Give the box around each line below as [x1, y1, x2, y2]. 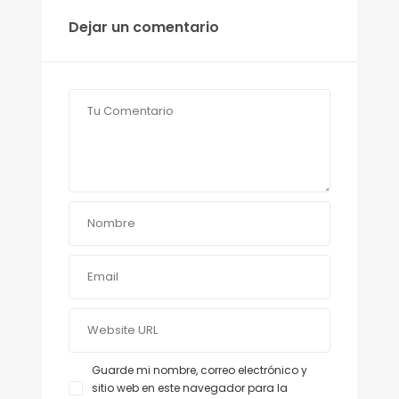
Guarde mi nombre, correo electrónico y [92, 362, 307, 379]
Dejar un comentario [69, 17, 219, 38]
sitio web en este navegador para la [92, 380, 288, 396]
